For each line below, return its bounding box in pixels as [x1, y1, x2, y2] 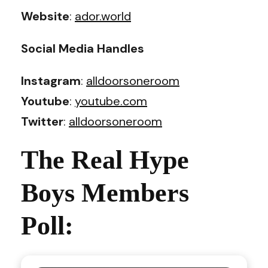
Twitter [21, 113, 63, 129]
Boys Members [21, 178, 189, 208]
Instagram [21, 72, 81, 89]
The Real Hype [21, 145, 189, 175]
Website [21, 8, 69, 24]
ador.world [75, 8, 131, 24]
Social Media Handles [21, 40, 144, 56]
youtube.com [75, 93, 147, 109]
